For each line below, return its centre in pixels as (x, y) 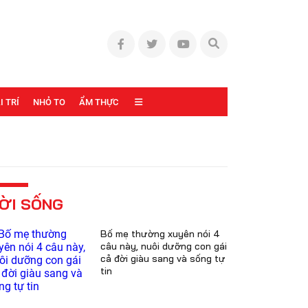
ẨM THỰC (99, 102)
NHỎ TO (49, 102)
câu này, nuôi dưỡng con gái (164, 246)
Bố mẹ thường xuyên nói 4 (160, 234)
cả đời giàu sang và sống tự (163, 258)
